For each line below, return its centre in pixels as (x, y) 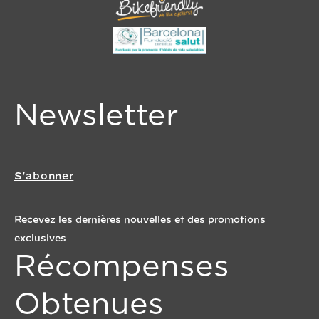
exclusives (40, 239)
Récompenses (122, 267)
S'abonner (44, 177)
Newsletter (96, 116)
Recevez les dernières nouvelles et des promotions (140, 221)
